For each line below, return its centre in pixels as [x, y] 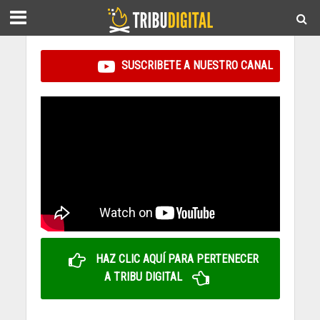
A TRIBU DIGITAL [144, 277]
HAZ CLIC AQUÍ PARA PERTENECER [176, 259]
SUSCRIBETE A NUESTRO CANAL [195, 65]
